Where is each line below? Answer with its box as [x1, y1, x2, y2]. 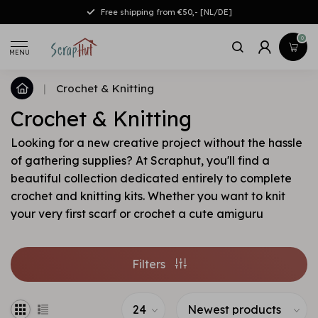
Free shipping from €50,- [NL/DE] [100, 6, 232, 17]
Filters [131, 257, 168, 272]
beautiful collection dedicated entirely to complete [11, 171, 292, 185]
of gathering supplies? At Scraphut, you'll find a [11, 153, 270, 168]
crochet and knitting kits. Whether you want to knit [11, 189, 285, 203]
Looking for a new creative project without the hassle [11, 136, 302, 150]
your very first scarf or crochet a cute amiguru [11, 207, 263, 221]
